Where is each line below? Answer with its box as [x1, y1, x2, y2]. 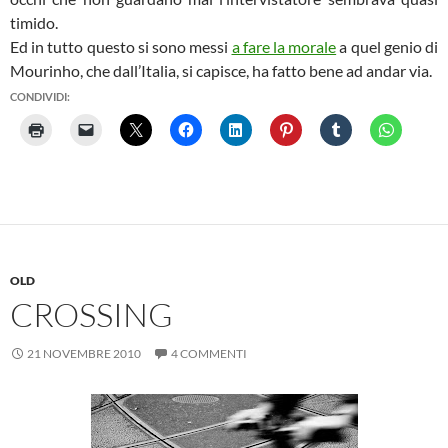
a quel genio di [336, 37, 439, 56]
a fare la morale [231, 37, 337, 56]
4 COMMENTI [171, 346, 247, 361]
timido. [10, 13, 58, 32]
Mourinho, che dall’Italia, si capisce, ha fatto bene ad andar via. [10, 61, 432, 80]
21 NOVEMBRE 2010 [27, 346, 141, 361]
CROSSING [10, 294, 173, 335]
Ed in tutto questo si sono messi [10, 37, 232, 56]
